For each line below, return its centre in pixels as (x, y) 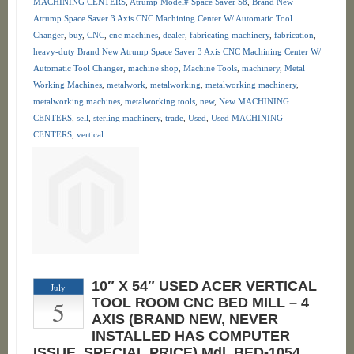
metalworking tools (160, 101)
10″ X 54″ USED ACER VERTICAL (204, 286)
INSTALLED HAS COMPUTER (190, 336)
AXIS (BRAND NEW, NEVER (185, 319)
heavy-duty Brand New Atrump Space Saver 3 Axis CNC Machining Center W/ (177, 51)
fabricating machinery (229, 35)
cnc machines (133, 35)
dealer (173, 35)
